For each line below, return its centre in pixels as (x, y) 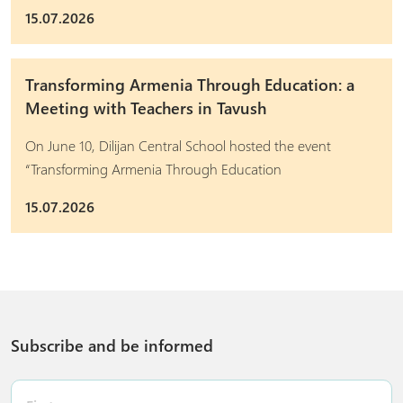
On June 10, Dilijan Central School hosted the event (178, 145)
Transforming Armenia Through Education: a (190, 85)
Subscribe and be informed (112, 345)
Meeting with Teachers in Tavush (146, 108)
